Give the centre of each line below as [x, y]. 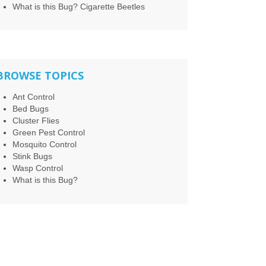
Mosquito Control [44, 144]
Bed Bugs [30, 108]
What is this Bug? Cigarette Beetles [78, 6]
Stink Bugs [32, 156]
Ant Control [33, 96]
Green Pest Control [48, 132]
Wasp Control [37, 168]
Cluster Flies [36, 120]
